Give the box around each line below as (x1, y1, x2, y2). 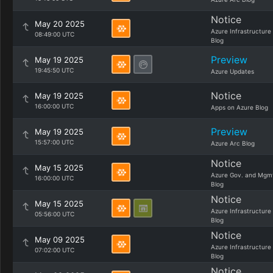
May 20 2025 (35, 19, 85, 29)
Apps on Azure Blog (211, 104, 268, 111)
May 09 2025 (35, 235, 85, 244)
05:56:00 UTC (35, 210, 74, 218)
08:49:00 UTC (35, 30, 74, 38)
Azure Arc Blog (211, 140, 255, 147)
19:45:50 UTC (35, 66, 74, 74)
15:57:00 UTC (35, 138, 74, 146)
